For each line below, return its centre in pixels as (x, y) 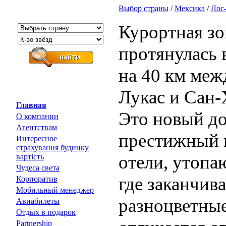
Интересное (37, 138)
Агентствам (37, 127)
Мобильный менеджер (55, 190)
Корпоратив (37, 179)
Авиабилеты (38, 201)
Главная (31, 105)
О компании (37, 116)
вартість (30, 157)
